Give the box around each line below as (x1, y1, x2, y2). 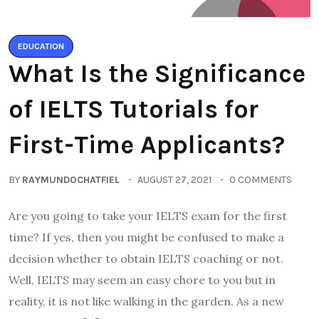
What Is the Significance (9, 58, 305, 88)
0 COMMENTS (229, 173, 292, 186)
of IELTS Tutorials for (9, 93, 258, 124)
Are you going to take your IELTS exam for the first (9, 208, 287, 223)
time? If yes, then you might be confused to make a (9, 229, 284, 244)
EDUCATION (18, 41, 64, 51)
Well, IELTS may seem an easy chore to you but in (9, 272, 276, 287)
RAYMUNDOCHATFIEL (22, 173, 120, 186)
